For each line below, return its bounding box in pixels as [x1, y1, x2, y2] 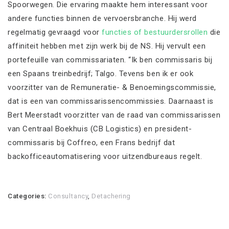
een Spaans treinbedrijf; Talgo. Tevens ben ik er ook [8, 68, 194, 78]
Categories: [8, 192, 49, 200]
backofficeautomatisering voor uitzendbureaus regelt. [8, 151, 202, 161]
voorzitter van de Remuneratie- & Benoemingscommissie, [8, 82, 216, 92]
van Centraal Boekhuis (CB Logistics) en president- [8, 124, 192, 133]
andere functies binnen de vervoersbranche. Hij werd [8, 13, 197, 23]
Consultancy [48, 192, 88, 200]
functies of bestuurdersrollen [102, 27, 208, 37]
